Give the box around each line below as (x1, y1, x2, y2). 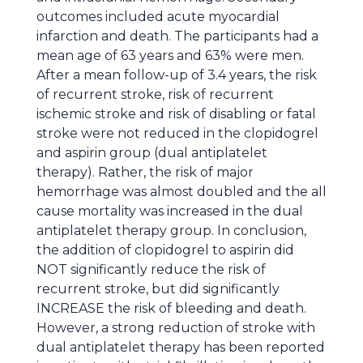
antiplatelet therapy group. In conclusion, (36, 223, 306, 238)
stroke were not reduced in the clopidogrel (36, 126, 318, 141)
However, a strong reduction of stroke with (36, 320, 315, 335)
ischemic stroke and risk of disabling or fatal (36, 106, 316, 122)
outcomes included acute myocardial (36, 9, 280, 24)
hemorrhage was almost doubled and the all (36, 184, 327, 199)
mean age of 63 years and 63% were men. (36, 48, 304, 63)
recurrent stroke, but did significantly (36, 281, 280, 297)
